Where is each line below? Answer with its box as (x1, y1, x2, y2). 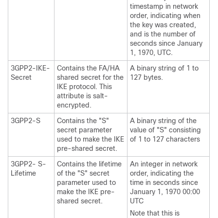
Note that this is (130, 209, 180, 217)
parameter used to (57, 178, 116, 186)
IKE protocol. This (57, 82, 112, 91)
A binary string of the (130, 116, 197, 125)
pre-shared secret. (57, 144, 117, 152)
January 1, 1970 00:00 (130, 187, 200, 196)
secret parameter (57, 126, 112, 134)
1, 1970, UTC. (130, 48, 173, 56)
